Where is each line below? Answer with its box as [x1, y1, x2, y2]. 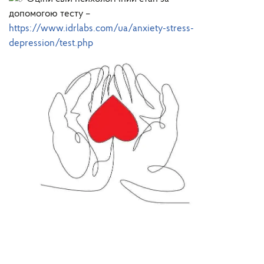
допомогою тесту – [9, 9, 91, 19]
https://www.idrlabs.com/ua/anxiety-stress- [9, 24, 194, 34]
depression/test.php [9, 38, 93, 49]
